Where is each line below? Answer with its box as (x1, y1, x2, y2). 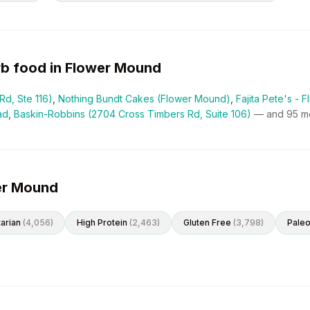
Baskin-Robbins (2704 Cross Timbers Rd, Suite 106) (14, 108, 251, 120)
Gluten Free (183, 217, 231, 228)
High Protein (77, 217, 127, 228)
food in (10, 60, 65, 76)
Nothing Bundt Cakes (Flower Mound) (58, 93, 230, 104)
